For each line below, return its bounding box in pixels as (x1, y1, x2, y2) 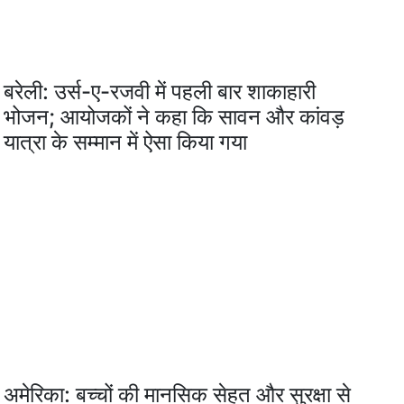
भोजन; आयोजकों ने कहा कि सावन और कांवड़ (4, 103, 345, 130)
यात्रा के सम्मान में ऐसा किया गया (4, 128, 248, 155)
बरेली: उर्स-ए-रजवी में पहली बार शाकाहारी (4, 78, 317, 105)
